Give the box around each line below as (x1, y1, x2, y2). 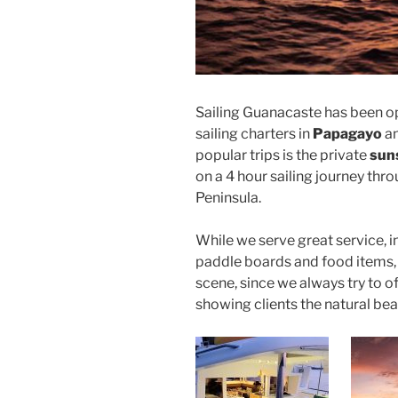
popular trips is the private (195, 146, 370, 163)
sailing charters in (195, 124, 313, 142)
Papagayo (313, 124, 382, 142)
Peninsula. (195, 188, 261, 206)
